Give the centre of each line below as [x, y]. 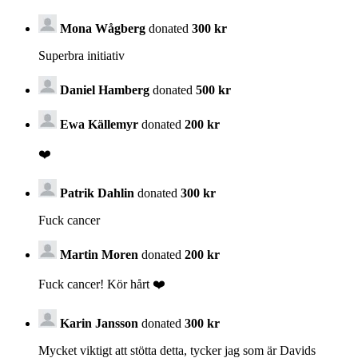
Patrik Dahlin [97, 193]
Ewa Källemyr [101, 124]
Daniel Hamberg [105, 89]
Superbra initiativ [82, 55]
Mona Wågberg [103, 28]
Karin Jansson [101, 323]
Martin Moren [99, 254]
